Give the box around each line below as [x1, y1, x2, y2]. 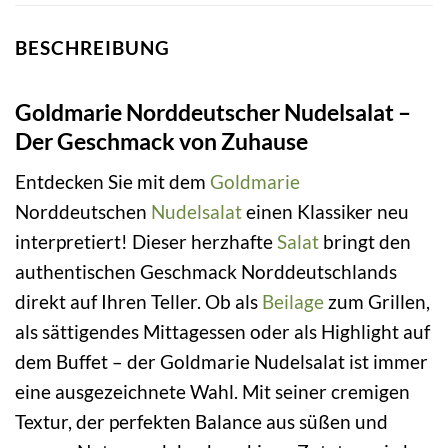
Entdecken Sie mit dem [15, 170, 210, 194]
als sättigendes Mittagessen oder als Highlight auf [15, 320, 430, 344]
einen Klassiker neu [242, 200, 409, 224]
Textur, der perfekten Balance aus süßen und [15, 410, 388, 434]
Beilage [262, 290, 324, 314]
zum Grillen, [324, 290, 430, 314]
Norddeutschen [15, 200, 151, 224]
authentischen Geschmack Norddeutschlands [15, 260, 397, 284]
